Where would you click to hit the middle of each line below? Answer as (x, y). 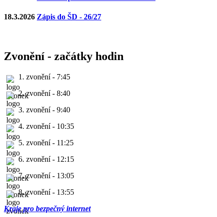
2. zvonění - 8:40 (44, 93)
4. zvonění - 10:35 (46, 126)
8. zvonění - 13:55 (46, 192)
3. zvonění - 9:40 (44, 109)
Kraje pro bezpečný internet (47, 208)
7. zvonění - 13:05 (46, 175)
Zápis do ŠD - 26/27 (69, 16)
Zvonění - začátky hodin (64, 56)
